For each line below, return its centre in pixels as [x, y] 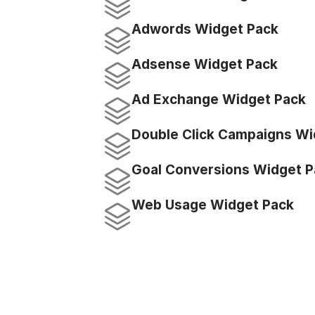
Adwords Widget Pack [205, 29]
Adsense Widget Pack [205, 64]
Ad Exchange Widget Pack [219, 99]
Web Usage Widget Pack [213, 205]
